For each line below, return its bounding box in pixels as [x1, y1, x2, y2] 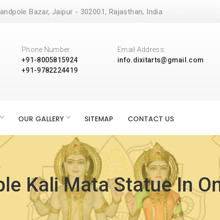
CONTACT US [128, 114, 174, 124]
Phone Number [22, 46, 70, 54]
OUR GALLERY [18, 114, 64, 124]
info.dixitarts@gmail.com [117, 56, 204, 64]
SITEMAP [84, 114, 113, 124]
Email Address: [117, 46, 166, 54]
